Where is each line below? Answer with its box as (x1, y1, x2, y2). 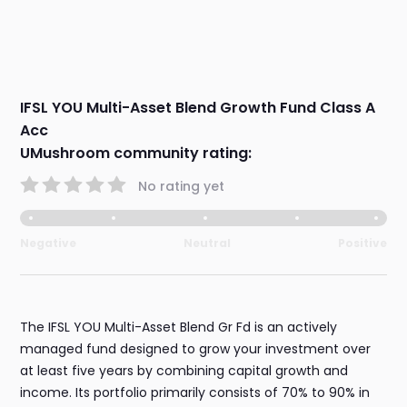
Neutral (184, 235, 231, 252)
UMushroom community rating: (20, 143, 253, 164)
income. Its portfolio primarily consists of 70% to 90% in (20, 383, 371, 402)
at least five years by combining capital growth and (20, 362, 349, 381)
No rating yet (138, 176, 225, 195)
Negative (20, 235, 77, 252)
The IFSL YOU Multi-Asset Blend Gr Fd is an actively (20, 318, 338, 337)
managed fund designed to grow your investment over (20, 340, 372, 359)
